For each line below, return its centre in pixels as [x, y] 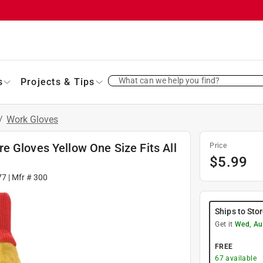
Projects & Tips [58, 82]
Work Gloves [32, 119]
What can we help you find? [169, 80]
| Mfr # [20, 177]
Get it [225, 224]
